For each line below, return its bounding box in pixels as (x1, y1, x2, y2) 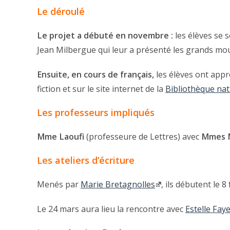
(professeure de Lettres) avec (84, 131, 201, 143)
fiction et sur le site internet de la (37, 83, 165, 95)
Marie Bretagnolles (81, 179, 155, 190)
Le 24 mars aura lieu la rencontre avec (37, 203, 185, 215)
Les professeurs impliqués (37, 106, 155, 119)
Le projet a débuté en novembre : (37, 30, 173, 42)
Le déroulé (37, 5, 85, 18)
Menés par (37, 179, 81, 190)
